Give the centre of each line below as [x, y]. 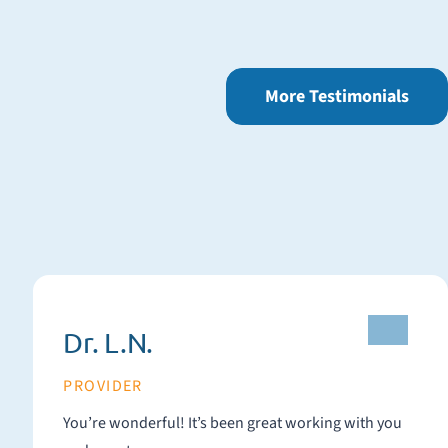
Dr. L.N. [108, 342]
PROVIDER [103, 386]
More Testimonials [337, 96]
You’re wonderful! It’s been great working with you [126, 423]
